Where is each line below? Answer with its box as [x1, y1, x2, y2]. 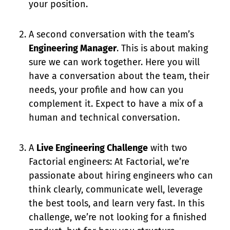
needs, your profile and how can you [29, 84, 183, 95]
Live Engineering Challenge [36, 142, 148, 154]
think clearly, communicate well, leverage [29, 184, 203, 195]
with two [148, 142, 187, 154]
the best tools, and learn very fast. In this [29, 198, 204, 209]
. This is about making [117, 43, 208, 54]
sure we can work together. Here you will [29, 56, 200, 68]
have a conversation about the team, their [29, 70, 209, 82]
